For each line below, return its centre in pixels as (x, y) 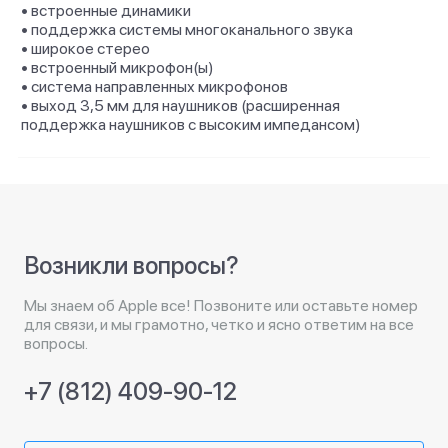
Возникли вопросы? (131, 265)
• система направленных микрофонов (154, 86)
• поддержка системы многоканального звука (187, 29)
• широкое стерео (85, 48)
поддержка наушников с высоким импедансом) (191, 124)
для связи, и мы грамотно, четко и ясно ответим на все (219, 324)
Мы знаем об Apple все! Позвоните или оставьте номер (221, 305)
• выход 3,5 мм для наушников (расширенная (180, 105)
